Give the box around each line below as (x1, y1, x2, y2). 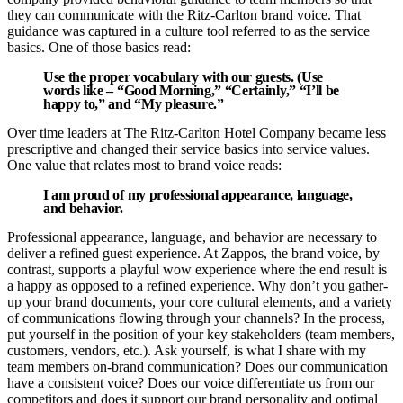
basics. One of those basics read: (7, 39, 191, 55)
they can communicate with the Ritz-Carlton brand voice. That (7, 6, 361, 22)
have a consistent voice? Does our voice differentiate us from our (7, 374, 374, 390)
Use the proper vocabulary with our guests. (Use (43, 68, 323, 85)
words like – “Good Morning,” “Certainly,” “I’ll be (43, 82, 339, 98)
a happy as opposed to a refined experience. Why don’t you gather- (7, 277, 388, 293)
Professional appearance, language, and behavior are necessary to (7, 228, 377, 245)
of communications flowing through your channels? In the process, (7, 309, 385, 326)
